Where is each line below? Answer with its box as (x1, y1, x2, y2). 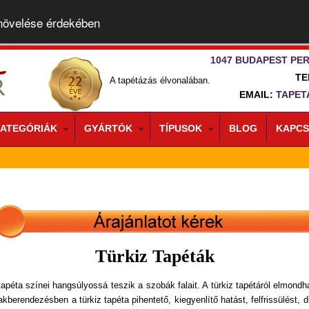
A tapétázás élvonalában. (110, 75, 210, 86)
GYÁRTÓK (83, 123, 132, 134)
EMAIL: (239, 89, 276, 100)
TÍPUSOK (159, 123, 202, 134)
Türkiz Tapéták (94, 246, 215, 266)
